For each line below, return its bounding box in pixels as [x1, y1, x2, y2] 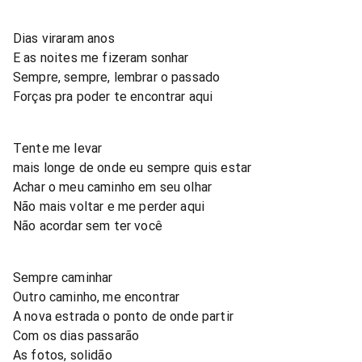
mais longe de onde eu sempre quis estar [13, 159, 252, 175]
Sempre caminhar [13, 269, 113, 285]
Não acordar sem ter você [13, 217, 162, 234]
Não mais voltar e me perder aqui [13, 198, 205, 214]
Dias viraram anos [13, 30, 115, 46]
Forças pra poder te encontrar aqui [13, 88, 213, 104]
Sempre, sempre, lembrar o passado [13, 69, 221, 85]
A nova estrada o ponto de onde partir [13, 308, 234, 324]
